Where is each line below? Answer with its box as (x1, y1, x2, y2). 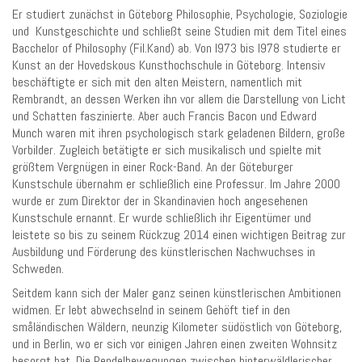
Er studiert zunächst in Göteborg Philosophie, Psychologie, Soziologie (12, 5, 347, 23)
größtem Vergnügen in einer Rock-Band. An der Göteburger (12, 158, 293, 175)
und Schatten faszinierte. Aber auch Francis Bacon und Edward (12, 107, 317, 124)
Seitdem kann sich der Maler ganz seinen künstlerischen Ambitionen (12, 284, 341, 302)
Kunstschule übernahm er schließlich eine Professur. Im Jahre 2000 (12, 175, 340, 192)
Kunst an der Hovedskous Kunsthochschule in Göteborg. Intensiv (12, 56, 325, 74)
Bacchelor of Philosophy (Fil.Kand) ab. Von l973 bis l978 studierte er (12, 39, 341, 57)
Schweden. (12, 259, 64, 277)
